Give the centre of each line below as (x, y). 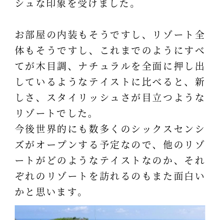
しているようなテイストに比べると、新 (110, 81)
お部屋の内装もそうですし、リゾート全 (110, 34)
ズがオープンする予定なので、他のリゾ (110, 144)
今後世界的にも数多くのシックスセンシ (110, 128)
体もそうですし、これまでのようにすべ (110, 50)
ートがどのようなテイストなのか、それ (110, 160)
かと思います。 (51, 191)
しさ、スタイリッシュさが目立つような (110, 97)
